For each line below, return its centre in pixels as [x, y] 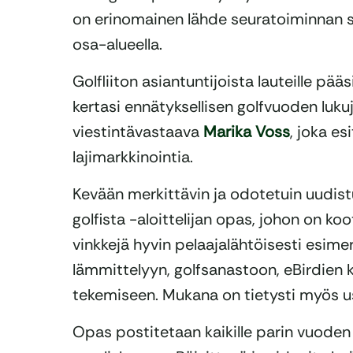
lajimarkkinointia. [133, 157]
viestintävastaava [138, 132]
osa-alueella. [117, 45]
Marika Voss [247, 132]
